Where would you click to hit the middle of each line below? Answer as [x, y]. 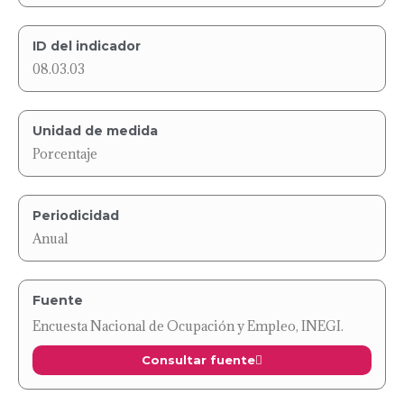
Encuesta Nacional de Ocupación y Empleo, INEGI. [188, 326]
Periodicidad [76, 215]
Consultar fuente [198, 359]
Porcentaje [65, 153]
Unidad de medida [95, 130]
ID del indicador [87, 46]
